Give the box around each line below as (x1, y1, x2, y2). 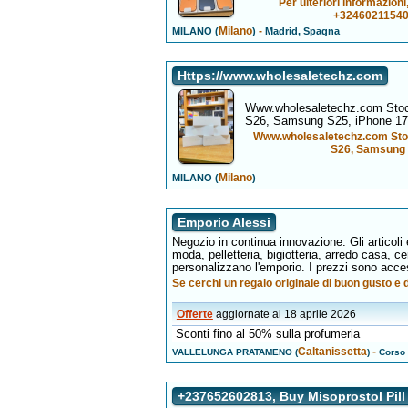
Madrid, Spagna (261, 25, 340, 36)
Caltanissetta (297, 345, 367, 358)
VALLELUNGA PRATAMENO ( (171, 347, 298, 357)
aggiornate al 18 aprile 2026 (215, 308, 356, 321)
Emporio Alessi (177, 215, 270, 229)
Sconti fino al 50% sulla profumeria (175, 327, 360, 341)
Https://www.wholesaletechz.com (177, 68, 382, 83)
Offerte (176, 308, 213, 321)
